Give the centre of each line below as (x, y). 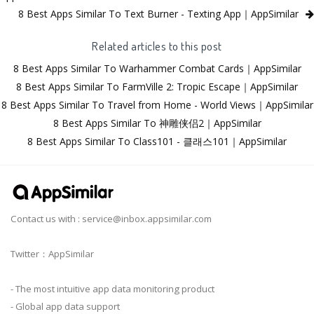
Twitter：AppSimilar (52, 253)
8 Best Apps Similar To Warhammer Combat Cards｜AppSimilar (157, 68)
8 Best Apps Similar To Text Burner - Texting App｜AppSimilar (158, 13)
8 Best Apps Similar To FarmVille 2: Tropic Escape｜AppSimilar (157, 86)
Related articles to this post (157, 45)
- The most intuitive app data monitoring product (112, 288)
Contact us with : (46, 218)
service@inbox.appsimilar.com (147, 218)
